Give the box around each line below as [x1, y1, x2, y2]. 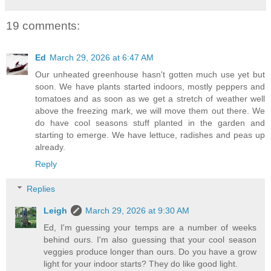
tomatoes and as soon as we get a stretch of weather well [35, 93, 265, 103]
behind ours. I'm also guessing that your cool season [44, 235, 256, 245]
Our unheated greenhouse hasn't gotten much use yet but [35, 69, 265, 79]
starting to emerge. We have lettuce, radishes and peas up [35, 129, 265, 140]
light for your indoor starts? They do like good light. [44, 259, 238, 269]
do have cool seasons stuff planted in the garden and [35, 117, 265, 128]
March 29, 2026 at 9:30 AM [85, 206, 190, 216]
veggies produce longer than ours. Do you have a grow [44, 247, 256, 257]
